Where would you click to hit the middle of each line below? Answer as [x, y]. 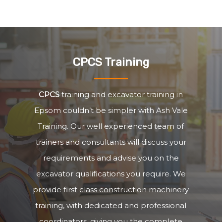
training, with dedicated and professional [111, 205]
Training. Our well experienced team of [111, 126]
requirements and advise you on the [111, 158]
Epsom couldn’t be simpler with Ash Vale [111, 110]
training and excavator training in [121, 94]
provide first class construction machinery [111, 189]
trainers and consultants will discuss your [111, 142]
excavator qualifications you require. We [111, 173]
